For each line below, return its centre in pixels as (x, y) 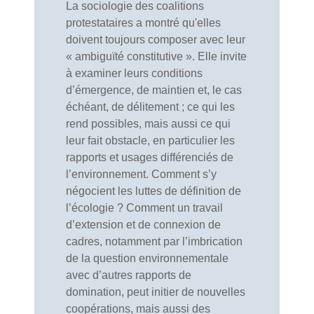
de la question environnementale (147, 258)
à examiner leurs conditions (134, 73)
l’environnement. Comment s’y (141, 174)
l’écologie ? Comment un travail (144, 208)
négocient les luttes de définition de (153, 191)
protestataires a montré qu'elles (143, 23)
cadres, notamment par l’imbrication (154, 241)
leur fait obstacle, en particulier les (150, 141)
